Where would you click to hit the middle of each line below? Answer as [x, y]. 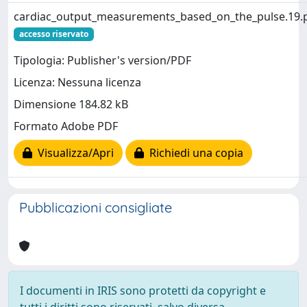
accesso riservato [53, 34]
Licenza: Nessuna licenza [77, 83]
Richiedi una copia [194, 153]
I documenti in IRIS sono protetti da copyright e [143, 291]
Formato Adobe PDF [66, 126]
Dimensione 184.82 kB [71, 105]
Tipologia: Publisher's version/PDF [102, 61]
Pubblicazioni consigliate [96, 207]
